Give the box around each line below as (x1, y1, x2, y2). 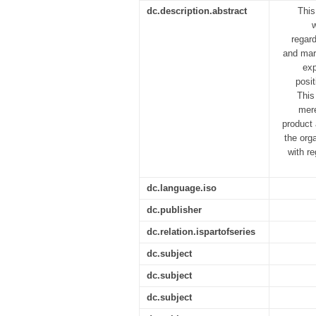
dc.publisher (147, 205, 202, 215)
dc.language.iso (147, 183, 217, 193)
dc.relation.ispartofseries (147, 226, 255, 237)
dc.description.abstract (147, 6, 247, 16)
